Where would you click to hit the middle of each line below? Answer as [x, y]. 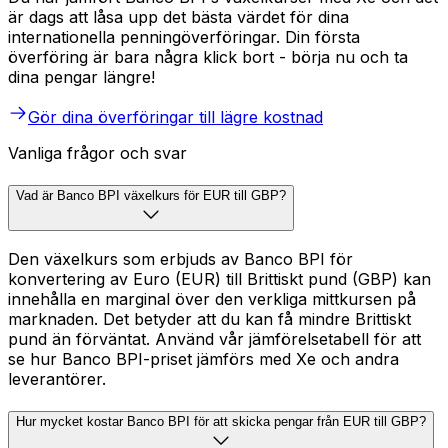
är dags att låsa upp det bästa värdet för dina [178, 16]
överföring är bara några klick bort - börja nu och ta [208, 56]
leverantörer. [57, 379]
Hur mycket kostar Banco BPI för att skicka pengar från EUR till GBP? [221, 422]
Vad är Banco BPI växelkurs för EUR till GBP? [151, 195]
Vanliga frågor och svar [97, 152]
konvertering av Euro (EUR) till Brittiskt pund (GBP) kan [219, 279]
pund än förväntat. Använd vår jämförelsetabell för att [214, 339]
